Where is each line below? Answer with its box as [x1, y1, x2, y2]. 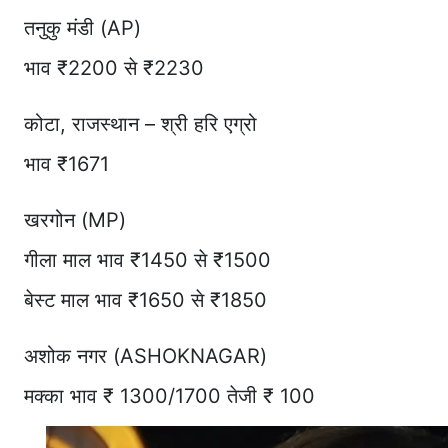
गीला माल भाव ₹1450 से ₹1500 [24, 247, 271, 272]
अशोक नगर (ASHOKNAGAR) [24, 343, 267, 368]
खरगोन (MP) [24, 207, 126, 232]
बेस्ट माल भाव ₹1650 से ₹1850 [24, 287, 267, 312]
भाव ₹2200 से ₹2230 [24, 55, 204, 80]
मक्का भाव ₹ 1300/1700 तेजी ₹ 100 [24, 383, 315, 408]
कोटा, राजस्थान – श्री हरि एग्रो [24, 111, 257, 136]
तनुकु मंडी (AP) [24, 15, 141, 40]
